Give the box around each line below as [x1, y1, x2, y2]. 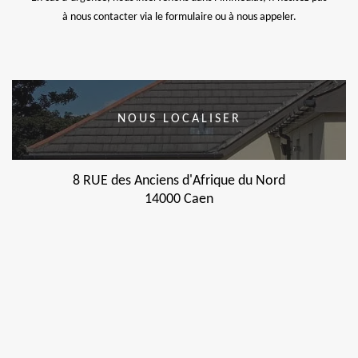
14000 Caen [145, 191, 213, 207]
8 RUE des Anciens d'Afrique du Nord [73, 173, 285, 189]
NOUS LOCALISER [117, 113, 241, 126]
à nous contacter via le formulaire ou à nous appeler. [62, 10, 296, 23]
